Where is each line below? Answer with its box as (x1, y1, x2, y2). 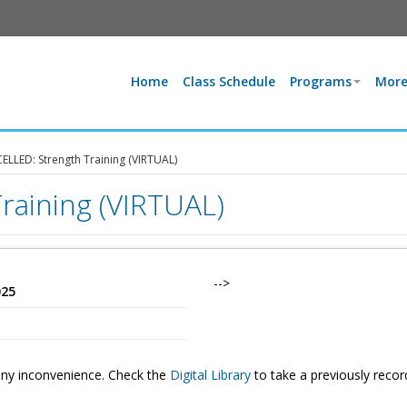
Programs (290, 73, 352, 90)
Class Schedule (183, 73, 276, 90)
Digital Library (169, 366, 251, 383)
